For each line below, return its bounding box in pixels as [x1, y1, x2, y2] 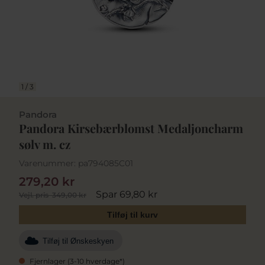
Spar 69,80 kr [96, 188, 157, 200]
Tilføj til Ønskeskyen [43, 237, 114, 246]
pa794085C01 [78, 158, 133, 169]
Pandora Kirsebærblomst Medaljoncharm [19, 120, 243, 136]
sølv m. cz [19, 136, 70, 152]
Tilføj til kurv [107, 209, 158, 219]
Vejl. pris [19, 190, 49, 199]
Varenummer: [19, 158, 76, 169]
